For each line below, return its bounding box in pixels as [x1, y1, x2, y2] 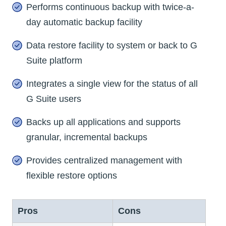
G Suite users [26, 94, 81, 104]
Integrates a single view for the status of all [26, 79, 198, 89]
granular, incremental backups [26, 132, 147, 143]
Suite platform [26, 55, 82, 66]
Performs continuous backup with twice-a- [26, 2, 194, 13]
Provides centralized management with [26, 155, 182, 166]
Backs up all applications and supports [26, 117, 181, 128]
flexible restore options [26, 171, 117, 181]
